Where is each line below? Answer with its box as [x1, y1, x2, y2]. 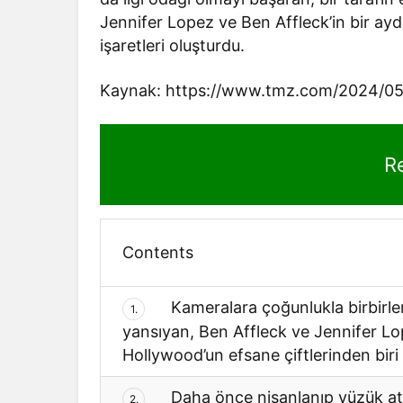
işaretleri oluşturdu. [100, 35, 246, 55]
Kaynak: [100, 80, 161, 100]
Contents [122, 242, 193, 262]
